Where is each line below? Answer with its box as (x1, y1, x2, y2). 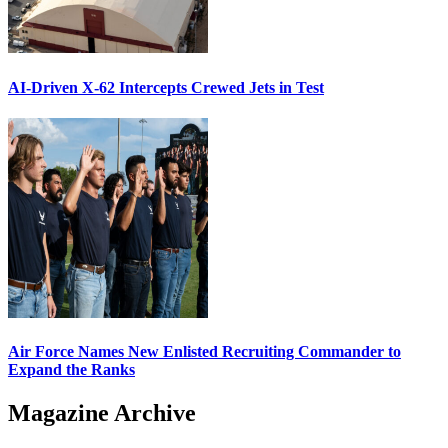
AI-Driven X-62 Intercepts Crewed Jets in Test (8, 78, 324, 96)
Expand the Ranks (8, 361, 135, 379)
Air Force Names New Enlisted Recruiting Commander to (8, 343, 401, 361)
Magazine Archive (8, 400, 196, 427)
